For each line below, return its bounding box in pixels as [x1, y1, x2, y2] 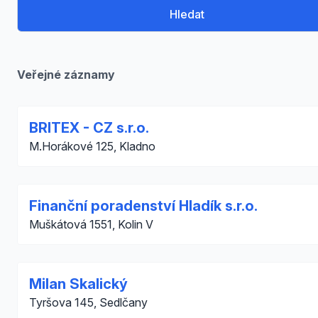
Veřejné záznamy [17, 67, 115, 82]
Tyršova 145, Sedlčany [29, 295, 148, 309]
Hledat [170, 7, 204, 21]
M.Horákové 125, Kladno [29, 139, 155, 153]
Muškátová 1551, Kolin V [29, 217, 153, 231]
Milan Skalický [29, 275, 128, 292]
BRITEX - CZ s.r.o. [29, 119, 149, 136]
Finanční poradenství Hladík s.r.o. [29, 197, 258, 214]
